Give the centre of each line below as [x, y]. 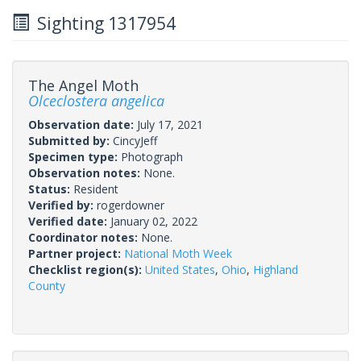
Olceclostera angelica [96, 100]
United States [180, 269]
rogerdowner [131, 205]
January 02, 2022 [154, 221]
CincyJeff [135, 140]
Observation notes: [86, 172]
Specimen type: [75, 156]
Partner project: [76, 253]
